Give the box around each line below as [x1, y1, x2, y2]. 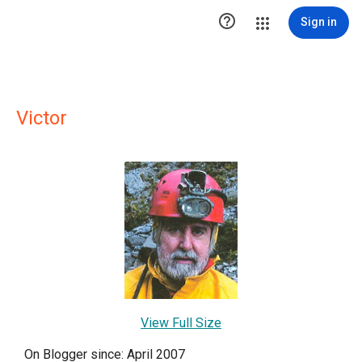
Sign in [301, 15, 337, 28]
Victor [16, 107, 67, 129]
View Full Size [141, 315, 221, 331]
